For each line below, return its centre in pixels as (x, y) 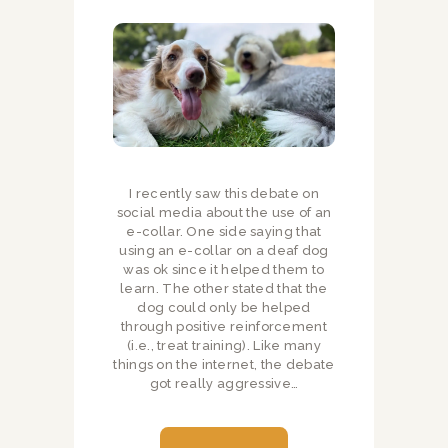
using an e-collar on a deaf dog (224, 250)
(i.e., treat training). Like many (224, 345)
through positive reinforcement (223, 326)
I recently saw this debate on (224, 193)
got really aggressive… (224, 383)
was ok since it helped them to (224, 269)
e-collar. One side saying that (224, 231)
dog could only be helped (224, 307)
